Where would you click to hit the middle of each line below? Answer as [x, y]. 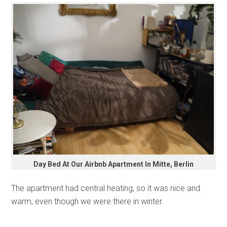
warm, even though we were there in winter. [88, 201]
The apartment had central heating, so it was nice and [106, 188]
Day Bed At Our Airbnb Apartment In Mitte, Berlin [113, 164]
